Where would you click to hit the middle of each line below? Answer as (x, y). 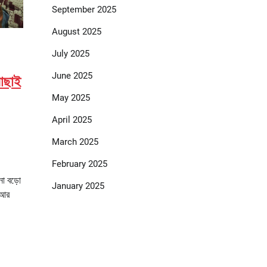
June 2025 (72, 76)
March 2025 (75, 142)
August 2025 (76, 32)
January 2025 (78, 186)
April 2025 (72, 120)
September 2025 (84, 10)
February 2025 (79, 164)
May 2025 (71, 98)
